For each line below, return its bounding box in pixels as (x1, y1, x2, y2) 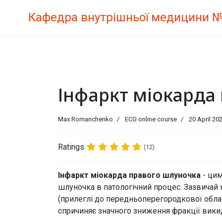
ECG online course (123, 115, 177, 123)
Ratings (58, 142, 84, 152)
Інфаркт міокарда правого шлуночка (58, 170, 201, 180)
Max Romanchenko (58, 115, 113, 123)
